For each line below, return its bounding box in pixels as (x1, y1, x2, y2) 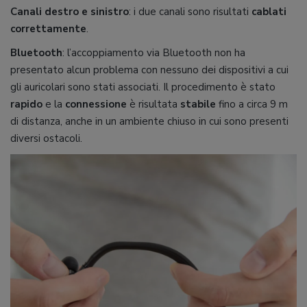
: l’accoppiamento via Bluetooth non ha (62, 45, 245, 60)
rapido (10, 97, 42, 111)
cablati (251, 4, 286, 19)
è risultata (127, 97, 180, 111)
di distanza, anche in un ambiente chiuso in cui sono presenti (10, 114, 288, 128)
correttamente (10, 21, 86, 36)
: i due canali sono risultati (129, 4, 251, 19)
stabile (180, 97, 216, 111)
